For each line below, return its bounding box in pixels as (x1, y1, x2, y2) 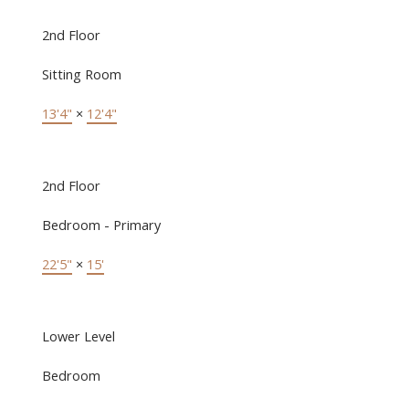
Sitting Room (41, 65, 121, 84)
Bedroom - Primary (41, 215, 161, 235)
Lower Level (41, 327, 115, 346)
